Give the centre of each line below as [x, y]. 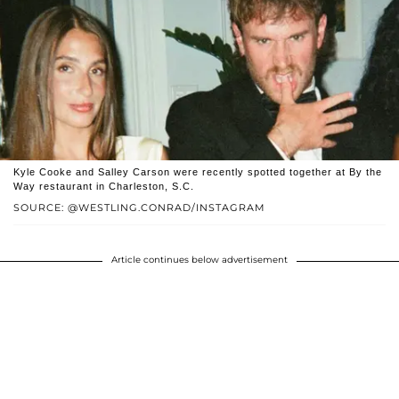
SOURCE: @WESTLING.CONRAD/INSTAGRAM [139, 208]
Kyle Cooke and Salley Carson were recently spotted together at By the [198, 172]
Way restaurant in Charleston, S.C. [104, 187]
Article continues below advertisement [199, 260]
